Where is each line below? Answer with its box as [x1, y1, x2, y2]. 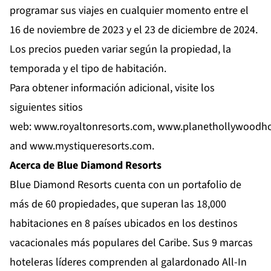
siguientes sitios [10, 100, 83, 116]
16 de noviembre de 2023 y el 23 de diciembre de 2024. [10, 22, 258, 38]
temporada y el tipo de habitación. [10, 61, 166, 77]
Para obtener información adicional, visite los [10, 80, 215, 96]
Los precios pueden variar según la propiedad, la [10, 42, 231, 57]
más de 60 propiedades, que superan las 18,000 [10, 197, 226, 212]
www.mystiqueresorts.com [30, 139, 152, 154]
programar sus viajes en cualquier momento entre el [10, 3, 249, 19]
